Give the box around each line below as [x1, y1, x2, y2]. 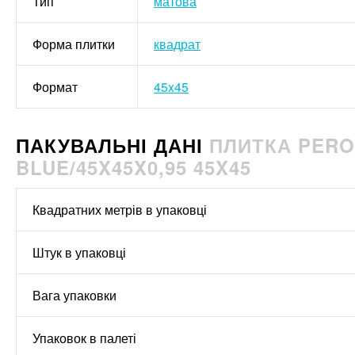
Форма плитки [32, 35, 115, 54]
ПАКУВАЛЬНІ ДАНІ [16, 132, 209, 159]
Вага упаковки [32, 286, 116, 305]
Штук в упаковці [32, 243, 126, 262]
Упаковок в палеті [32, 329, 136, 348]
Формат [32, 78, 78, 97]
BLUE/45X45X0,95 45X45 [16, 154, 251, 181]
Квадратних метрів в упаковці [32, 200, 207, 219]
